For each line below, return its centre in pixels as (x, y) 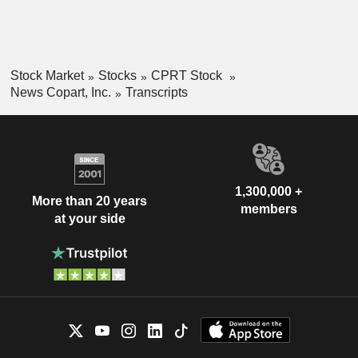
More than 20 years (89, 201)
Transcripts (156, 92)
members (268, 209)
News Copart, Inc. (60, 92)
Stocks (117, 76)
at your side (89, 219)
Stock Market (47, 76)
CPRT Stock (188, 76)
